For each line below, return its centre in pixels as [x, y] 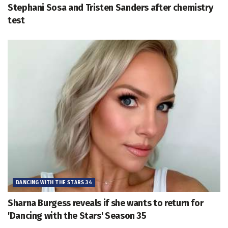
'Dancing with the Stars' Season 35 [77, 216]
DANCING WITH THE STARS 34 [54, 182]
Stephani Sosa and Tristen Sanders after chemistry [110, 8]
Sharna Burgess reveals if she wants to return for [106, 203]
